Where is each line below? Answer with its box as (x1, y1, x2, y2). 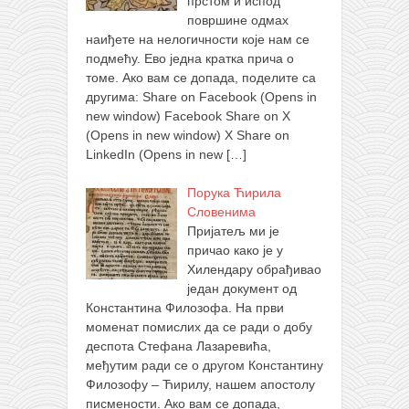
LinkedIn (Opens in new (86, 147, 226, 163)
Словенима (186, 204, 256, 220)
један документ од (186, 281, 297, 297)
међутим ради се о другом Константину (86, 358, 323, 373)
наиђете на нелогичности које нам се (86, 32, 309, 47)
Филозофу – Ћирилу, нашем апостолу (86, 377, 315, 393)
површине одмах (186, 13, 288, 28)
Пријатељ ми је (186, 224, 279, 239)
